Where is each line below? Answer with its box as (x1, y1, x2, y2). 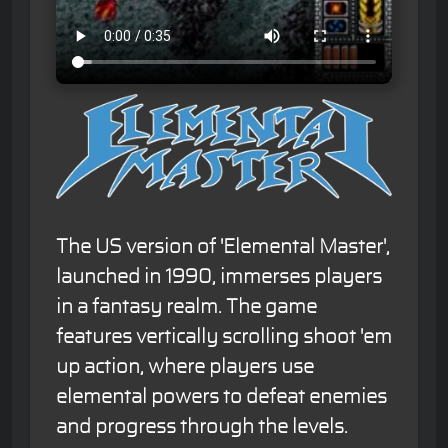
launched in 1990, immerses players (56, 267, 382, 287)
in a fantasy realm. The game (56, 297, 317, 317)
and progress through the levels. (56, 417, 348, 437)
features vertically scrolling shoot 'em (56, 327, 392, 347)
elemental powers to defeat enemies (56, 387, 387, 407)
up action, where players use (56, 357, 314, 377)
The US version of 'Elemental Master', (56, 237, 390, 257)
